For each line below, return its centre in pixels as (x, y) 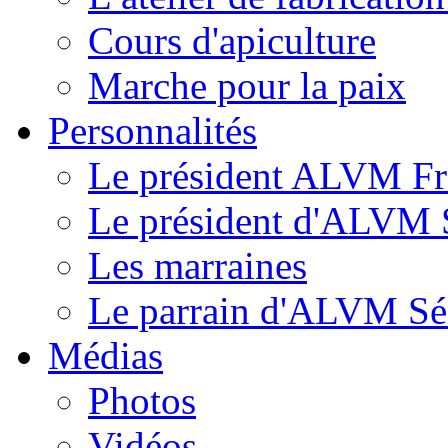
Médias (105, 356)
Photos (142, 401)
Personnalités (152, 131)
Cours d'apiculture (232, 41)
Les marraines (197, 266)
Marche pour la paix (247, 86)
